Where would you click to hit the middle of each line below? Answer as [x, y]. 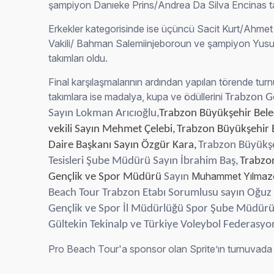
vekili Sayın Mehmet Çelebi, [112, 129]
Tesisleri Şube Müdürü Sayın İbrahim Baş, [144, 161]
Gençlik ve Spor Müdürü [106, 177]
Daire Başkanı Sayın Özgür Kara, [123, 145]
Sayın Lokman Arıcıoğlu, [104, 113]
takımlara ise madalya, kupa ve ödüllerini [137, 97]
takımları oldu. [78, 58]
